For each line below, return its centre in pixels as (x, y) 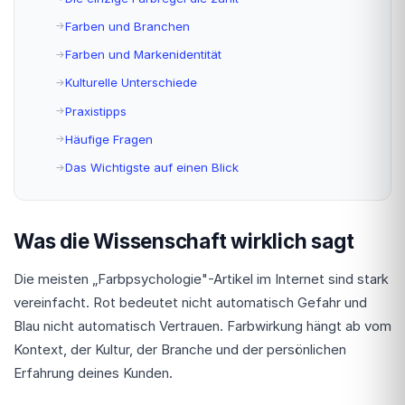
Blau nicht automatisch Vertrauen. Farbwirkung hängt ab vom (202, 325)
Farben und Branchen (127, 26)
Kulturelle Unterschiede (131, 83)
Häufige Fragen (109, 139)
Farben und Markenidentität (143, 54)
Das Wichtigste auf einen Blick (152, 167)
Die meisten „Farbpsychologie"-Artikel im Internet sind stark (201, 278)
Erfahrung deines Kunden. (93, 372)
